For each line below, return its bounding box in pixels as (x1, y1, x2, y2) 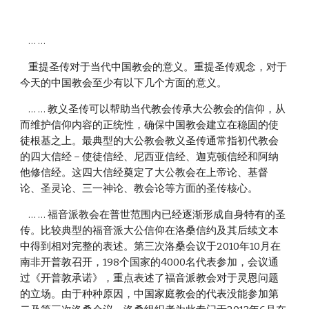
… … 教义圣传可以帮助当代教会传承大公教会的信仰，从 (20, 103, 29, 115)
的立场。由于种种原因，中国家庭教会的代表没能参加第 (20, 288, 279, 300)
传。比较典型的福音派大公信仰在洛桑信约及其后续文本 (20, 224, 279, 237)
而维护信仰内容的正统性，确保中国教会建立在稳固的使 (20, 119, 279, 131)
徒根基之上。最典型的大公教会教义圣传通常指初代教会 (20, 134, 279, 147)
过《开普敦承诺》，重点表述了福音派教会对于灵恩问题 (20, 272, 279, 284)
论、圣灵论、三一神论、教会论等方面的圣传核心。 (20, 182, 259, 195)
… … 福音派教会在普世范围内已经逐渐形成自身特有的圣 (20, 208, 29, 221)
